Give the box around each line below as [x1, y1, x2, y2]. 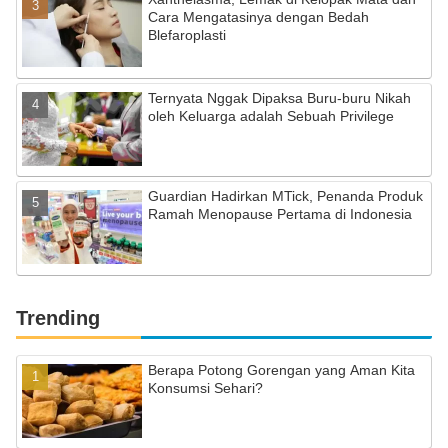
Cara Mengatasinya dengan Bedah [148, 9, 370, 26]
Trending [16, 306, 100, 329]
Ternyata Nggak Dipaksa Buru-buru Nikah [148, 89, 412, 106]
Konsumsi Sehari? [148, 379, 264, 396]
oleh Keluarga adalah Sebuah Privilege [148, 107, 395, 124]
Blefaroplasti [148, 27, 227, 44]
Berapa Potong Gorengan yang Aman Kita [148, 361, 416, 378]
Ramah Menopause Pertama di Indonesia [148, 206, 413, 223]
